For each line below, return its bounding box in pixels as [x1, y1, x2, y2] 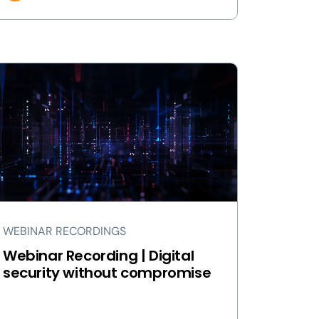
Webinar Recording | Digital [3, 246, 194, 266]
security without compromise [3, 263, 211, 283]
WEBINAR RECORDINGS [3, 224, 126, 239]
